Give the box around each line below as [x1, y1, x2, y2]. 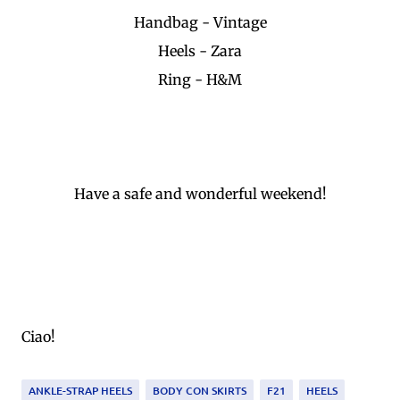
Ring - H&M [158, 70, 242, 88]
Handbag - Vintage [133, 12, 267, 31]
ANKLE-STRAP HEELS [29, 382, 132, 398]
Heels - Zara [158, 41, 242, 60]
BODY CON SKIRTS [153, 382, 246, 398]
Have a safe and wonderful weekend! [73, 184, 327, 203]
